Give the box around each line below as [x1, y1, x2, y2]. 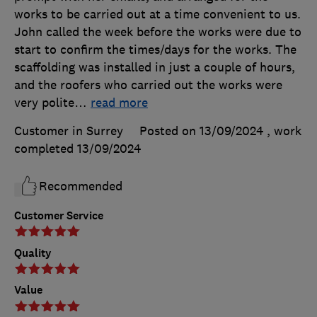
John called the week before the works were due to [14, 23, 301, 40]
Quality [14, 245, 52, 260]
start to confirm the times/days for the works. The [14, 41, 296, 57]
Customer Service [14, 207, 103, 223]
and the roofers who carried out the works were [14, 76, 282, 93]
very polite [14, 94, 74, 110]
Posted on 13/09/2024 [139, 122, 263, 139]
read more [91, 94, 148, 110]
